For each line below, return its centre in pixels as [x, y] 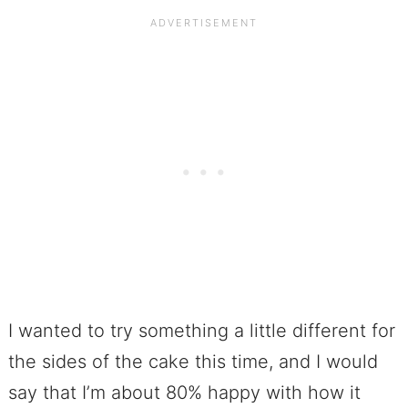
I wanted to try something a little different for [201, 330]
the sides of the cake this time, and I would [193, 361]
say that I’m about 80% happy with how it [184, 392]
